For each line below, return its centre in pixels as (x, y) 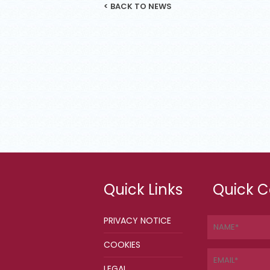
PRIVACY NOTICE (137, 221)
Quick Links (143, 190)
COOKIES (122, 245)
